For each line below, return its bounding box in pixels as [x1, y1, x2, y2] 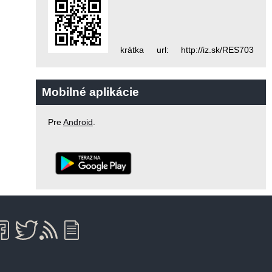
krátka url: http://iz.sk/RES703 [107, 45, 254, 55]
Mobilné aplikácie [41, 86, 139, 99]
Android [63, 117, 93, 127]
